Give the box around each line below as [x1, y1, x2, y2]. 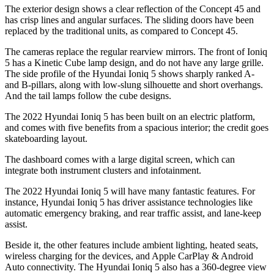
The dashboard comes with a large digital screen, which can [5, 154, 235, 165]
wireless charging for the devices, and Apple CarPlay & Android [5, 250, 253, 261]
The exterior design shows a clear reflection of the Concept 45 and [5, 3, 261, 14]
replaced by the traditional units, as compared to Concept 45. [5, 25, 238, 36]
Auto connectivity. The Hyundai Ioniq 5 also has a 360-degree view [5, 261, 267, 272]
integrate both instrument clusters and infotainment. [5, 165, 201, 176]
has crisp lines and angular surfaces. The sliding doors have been [5, 14, 254, 25]
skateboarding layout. [5, 133, 87, 144]
